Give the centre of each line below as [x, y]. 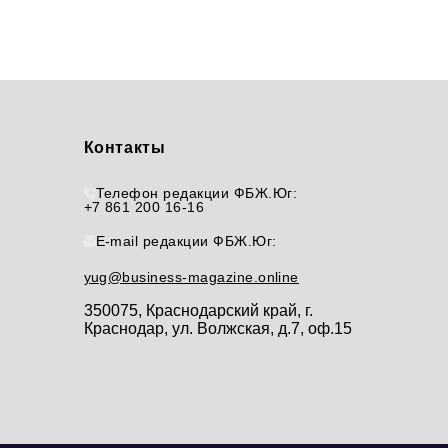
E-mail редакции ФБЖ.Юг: [186, 240]
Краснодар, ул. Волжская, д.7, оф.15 [217, 328]
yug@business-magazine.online [191, 276]
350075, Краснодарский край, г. [198, 310]
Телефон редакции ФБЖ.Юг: [196, 192]
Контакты [124, 147]
